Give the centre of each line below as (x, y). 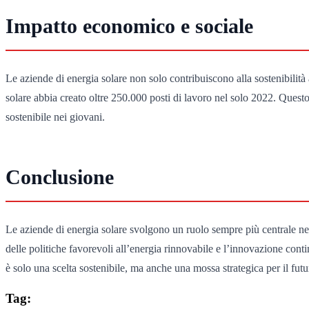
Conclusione (60, 177)
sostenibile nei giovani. (55, 117)
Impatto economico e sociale (129, 26)
